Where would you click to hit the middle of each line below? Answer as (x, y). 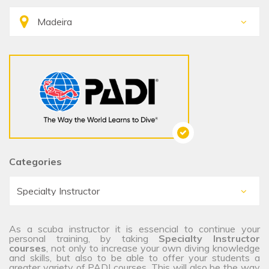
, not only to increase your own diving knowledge (153, 248)
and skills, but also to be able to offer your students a (134, 258)
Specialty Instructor (210, 239)
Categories (35, 162)
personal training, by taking (84, 239)
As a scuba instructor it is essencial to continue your (134, 229)
